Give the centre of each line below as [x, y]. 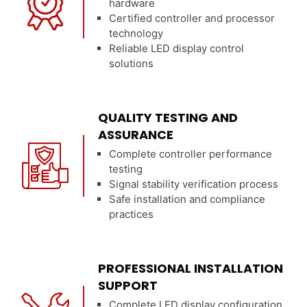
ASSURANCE [136, 135]
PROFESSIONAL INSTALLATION [191, 268]
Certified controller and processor [192, 18]
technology [136, 33]
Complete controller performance [191, 154]
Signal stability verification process [194, 184]
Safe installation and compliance [187, 199]
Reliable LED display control [177, 48]
